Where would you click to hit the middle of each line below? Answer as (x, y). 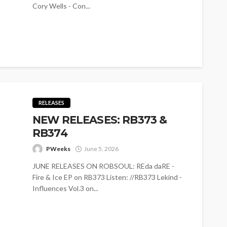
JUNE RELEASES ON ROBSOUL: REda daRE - (103, 166)
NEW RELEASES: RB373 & (100, 120)
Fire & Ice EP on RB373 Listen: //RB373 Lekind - (107, 177)
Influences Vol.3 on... (65, 188)
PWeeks (58, 149)
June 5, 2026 (101, 149)
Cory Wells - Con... (61, 6)
